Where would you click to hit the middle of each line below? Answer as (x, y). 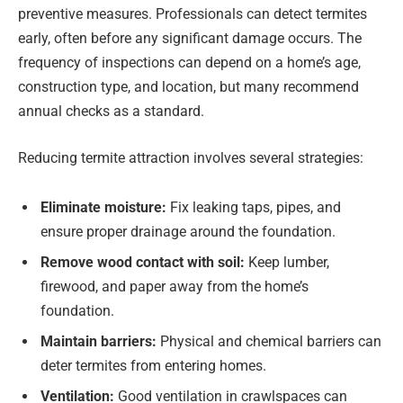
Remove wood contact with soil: (143, 263)
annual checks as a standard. (111, 111)
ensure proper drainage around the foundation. (188, 232)
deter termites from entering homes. (153, 366)
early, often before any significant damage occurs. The (190, 38)
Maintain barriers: (100, 342)
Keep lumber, (287, 263)
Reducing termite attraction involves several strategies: (191, 157)
